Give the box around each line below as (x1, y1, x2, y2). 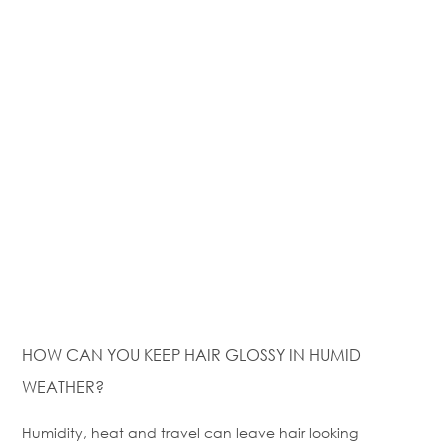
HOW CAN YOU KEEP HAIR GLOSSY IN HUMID (22, 344, 361, 366)
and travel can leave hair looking (124, 423, 358, 443)
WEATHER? (22, 376, 104, 398)
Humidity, (22, 423, 91, 443)
